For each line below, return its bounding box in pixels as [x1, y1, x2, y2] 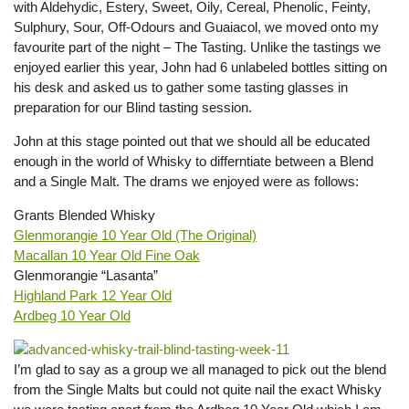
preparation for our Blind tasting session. [14, 100, 252, 115]
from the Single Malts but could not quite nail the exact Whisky [14, 382, 382, 397]
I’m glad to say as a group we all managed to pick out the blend [14, 362, 386, 377]
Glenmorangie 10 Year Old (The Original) [14, 227, 257, 243]
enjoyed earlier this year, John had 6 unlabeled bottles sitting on [14, 59, 387, 75]
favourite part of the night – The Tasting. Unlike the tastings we [14, 39, 381, 55]
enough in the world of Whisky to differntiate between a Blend [14, 153, 373, 169]
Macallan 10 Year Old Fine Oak [14, 247, 200, 263]
